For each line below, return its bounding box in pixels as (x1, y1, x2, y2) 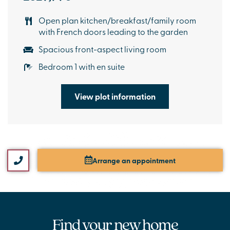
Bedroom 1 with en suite (39, 61, 125, 72)
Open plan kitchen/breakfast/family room (39, 14, 196, 26)
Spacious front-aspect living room (39, 43, 166, 55)
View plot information (74, 90, 156, 103)
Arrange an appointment (92, 155, 176, 166)
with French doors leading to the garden (39, 26, 188, 37)
